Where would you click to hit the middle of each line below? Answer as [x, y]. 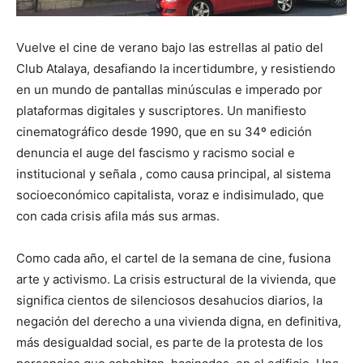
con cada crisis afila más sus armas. [118, 216]
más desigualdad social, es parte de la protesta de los [170, 342]
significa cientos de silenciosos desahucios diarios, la [169, 300]
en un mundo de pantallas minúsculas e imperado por [169, 90]
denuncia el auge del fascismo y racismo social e [156, 153]
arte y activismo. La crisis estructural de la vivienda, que [176, 279]
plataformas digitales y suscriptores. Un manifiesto [161, 111]
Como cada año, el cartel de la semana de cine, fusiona [173, 258]
